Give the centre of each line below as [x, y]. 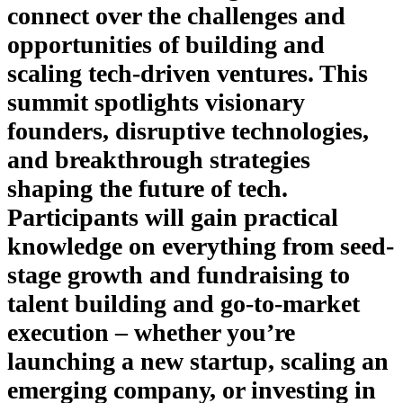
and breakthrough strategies [159, 160]
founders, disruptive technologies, [188, 131]
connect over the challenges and [176, 16]
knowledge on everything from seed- [201, 246]
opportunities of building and [166, 45]
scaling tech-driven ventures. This [188, 74]
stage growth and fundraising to [179, 275]
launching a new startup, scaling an [198, 362]
